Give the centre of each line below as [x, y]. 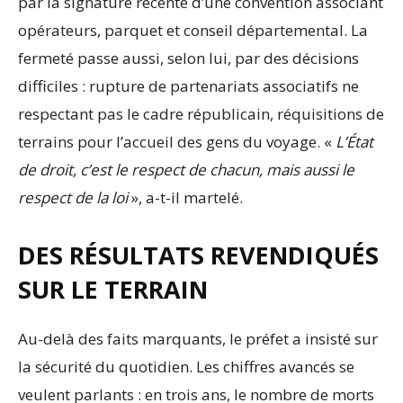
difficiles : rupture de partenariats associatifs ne [188, 86]
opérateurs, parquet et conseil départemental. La [193, 31]
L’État [354, 142]
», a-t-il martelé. [185, 198]
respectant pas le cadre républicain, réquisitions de [201, 114]
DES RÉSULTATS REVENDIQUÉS [198, 255]
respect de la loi [73, 198]
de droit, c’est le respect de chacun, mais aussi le [186, 170]
